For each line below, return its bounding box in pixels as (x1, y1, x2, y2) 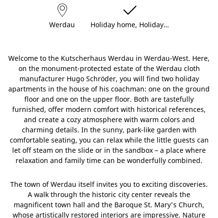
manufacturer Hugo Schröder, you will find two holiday (19, 74, 199, 84)
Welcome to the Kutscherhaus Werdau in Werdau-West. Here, (8, 54, 210, 63)
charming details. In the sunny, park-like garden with (21, 125, 197, 135)
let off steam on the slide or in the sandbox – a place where (12, 145, 206, 155)
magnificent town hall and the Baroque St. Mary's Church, (14, 200, 204, 210)
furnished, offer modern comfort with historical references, (12, 105, 206, 114)
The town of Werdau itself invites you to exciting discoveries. (10, 180, 208, 189)
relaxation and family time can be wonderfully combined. (16, 156, 202, 165)
